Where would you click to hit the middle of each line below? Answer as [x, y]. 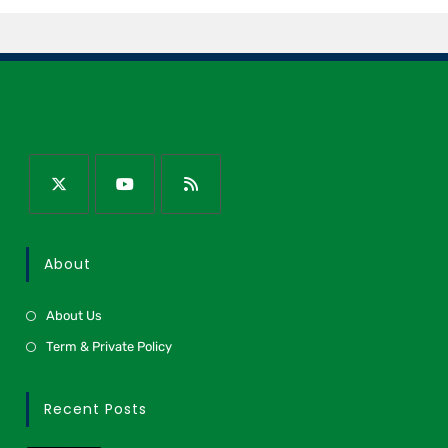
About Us [74, 315]
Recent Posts [96, 408]
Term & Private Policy [109, 346]
